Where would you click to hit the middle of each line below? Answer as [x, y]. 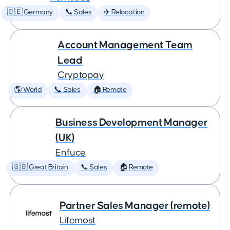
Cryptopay [81, 75]
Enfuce [71, 153]
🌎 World [28, 90]
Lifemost [78, 221]
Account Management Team [125, 45]
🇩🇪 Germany [30, 12]
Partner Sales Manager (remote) [135, 206]
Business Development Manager [132, 122]
